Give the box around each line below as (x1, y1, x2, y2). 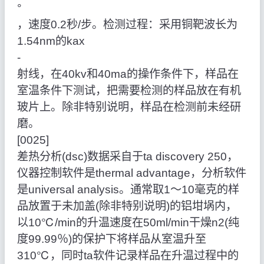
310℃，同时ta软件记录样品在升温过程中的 (16, 249, 239, 262)
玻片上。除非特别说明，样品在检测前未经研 (16, 101, 241, 114)
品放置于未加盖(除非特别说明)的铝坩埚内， (16, 200, 237, 213)
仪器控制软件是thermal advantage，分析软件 (16, 167, 246, 180)
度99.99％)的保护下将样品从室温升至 (16, 233, 206, 246)
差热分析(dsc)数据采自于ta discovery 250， (16, 150, 238, 163)
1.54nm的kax (16, 35, 85, 48)
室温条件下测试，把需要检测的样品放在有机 (16, 84, 241, 97)
